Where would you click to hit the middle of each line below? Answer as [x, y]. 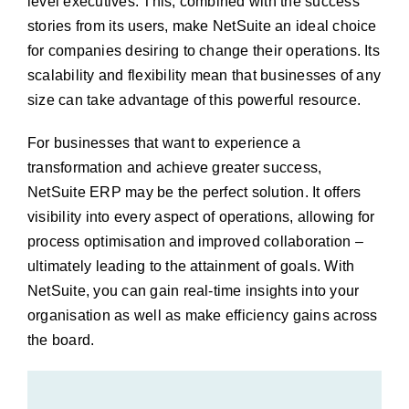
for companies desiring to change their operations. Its [203, 51]
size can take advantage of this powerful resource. [194, 100]
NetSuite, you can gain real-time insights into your [193, 291]
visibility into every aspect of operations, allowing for [201, 217]
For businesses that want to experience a [164, 143]
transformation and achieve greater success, [174, 168]
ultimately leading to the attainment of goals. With [191, 266]
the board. [61, 340]
